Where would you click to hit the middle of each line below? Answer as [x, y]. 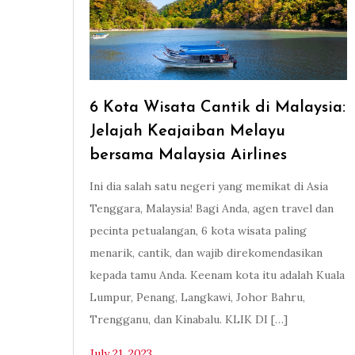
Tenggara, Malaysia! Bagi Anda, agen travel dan [212, 209]
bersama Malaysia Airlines [188, 156]
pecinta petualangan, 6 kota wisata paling [198, 231]
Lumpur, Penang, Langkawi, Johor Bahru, [197, 298]
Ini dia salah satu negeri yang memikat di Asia [209, 187]
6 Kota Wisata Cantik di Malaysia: [218, 108]
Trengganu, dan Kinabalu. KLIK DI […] [189, 320]
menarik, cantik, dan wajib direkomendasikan [206, 253]
